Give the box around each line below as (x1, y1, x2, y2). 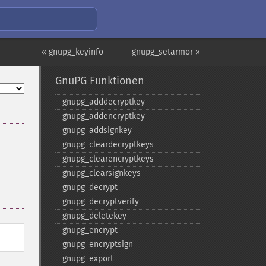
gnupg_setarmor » (132, 47, 200, 57)
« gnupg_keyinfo (42, 47, 103, 57)
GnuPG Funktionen (55, 74, 144, 87)
